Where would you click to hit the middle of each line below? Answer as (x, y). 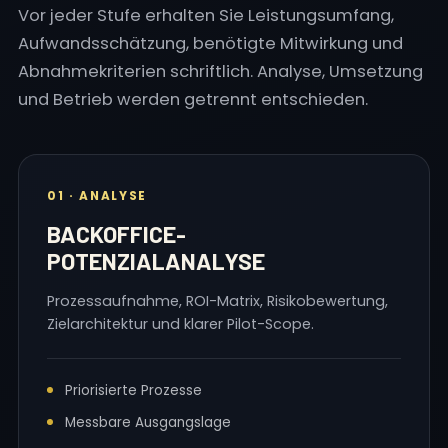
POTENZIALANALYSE (156, 261)
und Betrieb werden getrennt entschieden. (193, 99)
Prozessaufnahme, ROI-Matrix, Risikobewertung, (217, 301)
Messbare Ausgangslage (148, 422)
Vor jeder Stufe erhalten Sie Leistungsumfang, (206, 15)
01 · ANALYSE (97, 196)
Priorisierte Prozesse (133, 390)
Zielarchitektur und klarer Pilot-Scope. (180, 324)
